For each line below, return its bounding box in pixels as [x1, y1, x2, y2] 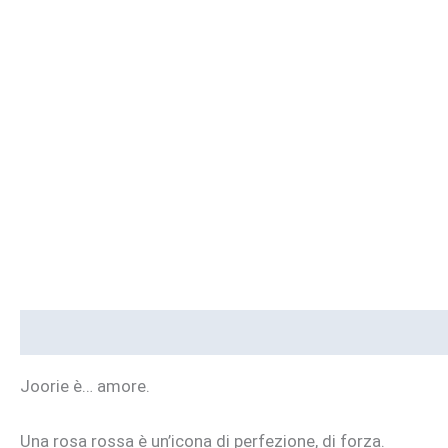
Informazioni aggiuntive [135, 322, 322, 343]
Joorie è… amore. [20, 375, 150, 396]
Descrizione [20, 322, 114, 343]
